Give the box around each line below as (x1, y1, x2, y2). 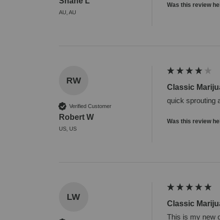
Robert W (58, 113, 94, 122)
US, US (58, 126, 77, 132)
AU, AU (58, 9, 76, 16)
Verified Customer (69, 103, 111, 109)
